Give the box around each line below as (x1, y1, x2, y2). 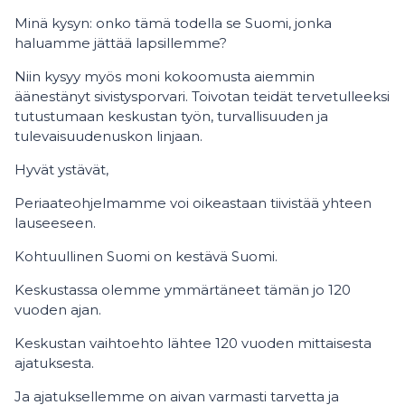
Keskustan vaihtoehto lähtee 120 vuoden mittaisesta (14, 334, 372, 352)
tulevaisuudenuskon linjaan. (14, 127, 206, 145)
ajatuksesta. (14, 354, 94, 372)
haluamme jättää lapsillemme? (14, 34, 227, 52)
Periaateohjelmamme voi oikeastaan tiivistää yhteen (14, 194, 372, 212)
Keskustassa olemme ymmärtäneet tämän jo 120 (14, 281, 351, 298)
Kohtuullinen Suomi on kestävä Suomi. (14, 248, 278, 265)
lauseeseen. (14, 214, 96, 231)
